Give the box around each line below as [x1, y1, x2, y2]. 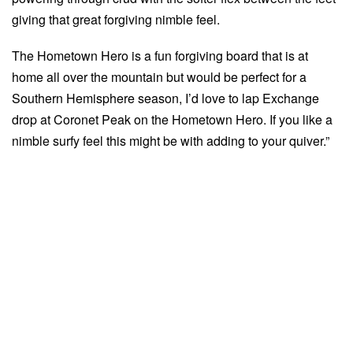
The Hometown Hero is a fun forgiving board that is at [12, 46, 308, 65]
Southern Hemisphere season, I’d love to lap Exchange [12, 89, 319, 107]
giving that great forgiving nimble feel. [12, 9, 220, 28]
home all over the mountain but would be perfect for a [12, 68, 307, 86]
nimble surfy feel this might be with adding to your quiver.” [12, 132, 329, 150]
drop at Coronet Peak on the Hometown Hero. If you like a [12, 110, 333, 128]
